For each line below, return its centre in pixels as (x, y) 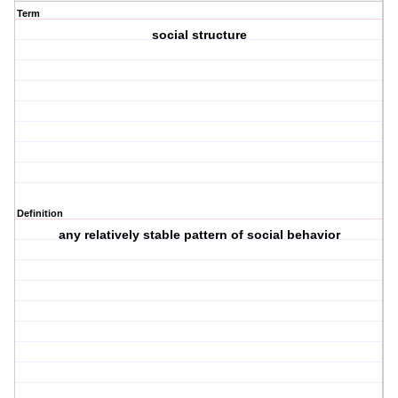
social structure (199, 35)
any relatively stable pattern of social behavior (199, 235)
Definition (40, 214)
